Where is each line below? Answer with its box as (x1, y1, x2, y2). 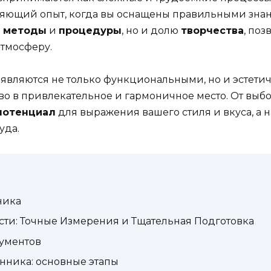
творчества (181, 25, 244, 37)
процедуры (59, 25, 122, 37)
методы (3, 25, 47, 37)
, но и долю (122, 25, 181, 37)
